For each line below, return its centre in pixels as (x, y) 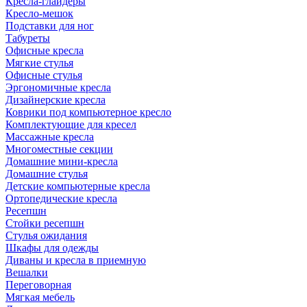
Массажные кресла (50, 137)
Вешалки (27, 272)
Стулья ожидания (46, 235)
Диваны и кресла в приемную (76, 260)
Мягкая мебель (40, 297)
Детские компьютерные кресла (78, 186)
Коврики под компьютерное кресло (88, 112)
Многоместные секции (59, 149)
